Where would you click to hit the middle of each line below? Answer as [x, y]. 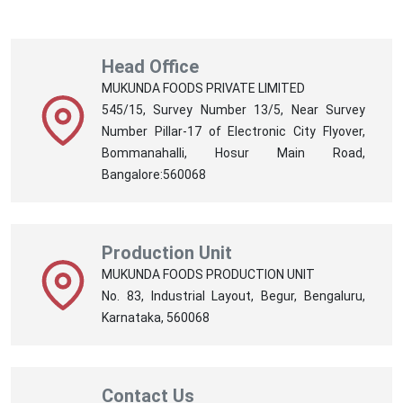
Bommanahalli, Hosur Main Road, [233, 152]
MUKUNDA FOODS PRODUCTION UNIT [208, 274]
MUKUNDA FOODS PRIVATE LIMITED [203, 88]
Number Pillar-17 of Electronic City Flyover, [233, 131]
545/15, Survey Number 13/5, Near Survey [233, 109]
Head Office [150, 66]
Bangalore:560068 [154, 174]
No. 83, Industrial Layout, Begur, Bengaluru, [233, 296]
